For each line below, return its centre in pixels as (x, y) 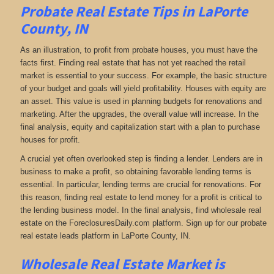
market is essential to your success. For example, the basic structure (143, 75)
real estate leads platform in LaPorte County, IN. (105, 236)
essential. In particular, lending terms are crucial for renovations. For (140, 185)
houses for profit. (50, 139)
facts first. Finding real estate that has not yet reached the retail (133, 62)
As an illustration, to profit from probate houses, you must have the (139, 50)
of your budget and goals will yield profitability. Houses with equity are (143, 88)
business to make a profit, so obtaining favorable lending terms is (135, 172)
